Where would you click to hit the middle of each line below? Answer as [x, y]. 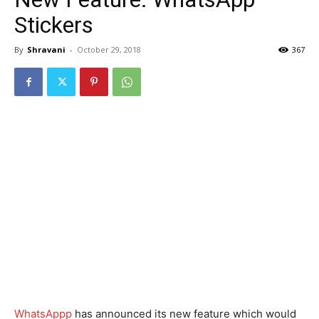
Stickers [54, 25]
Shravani [46, 49]
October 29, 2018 [109, 49]
